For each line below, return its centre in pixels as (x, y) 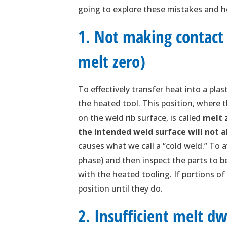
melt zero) (112, 61)
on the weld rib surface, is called (140, 117)
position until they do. (121, 188)
